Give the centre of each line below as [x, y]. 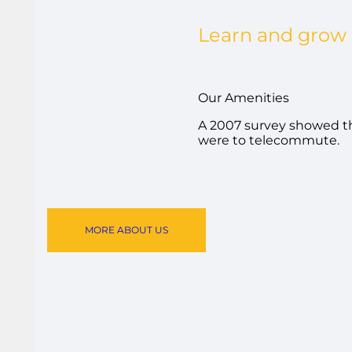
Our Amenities [244, 97]
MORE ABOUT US [126, 229]
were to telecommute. [269, 140]
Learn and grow [272, 35]
